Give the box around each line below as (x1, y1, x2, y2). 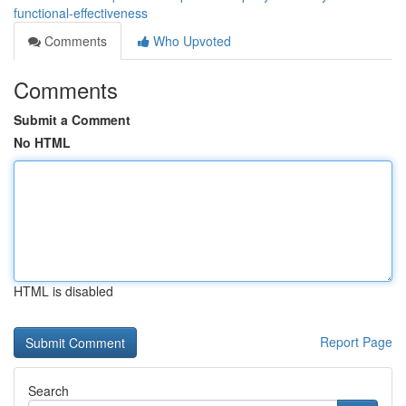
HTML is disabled (14, 282, 113, 300)
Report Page (320, 333, 392, 351)
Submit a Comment (14, 111, 130, 129)
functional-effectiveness (14, 4, 148, 22)
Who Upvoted (150, 32, 231, 50)
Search (28, 382, 69, 400)
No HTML (14, 133, 71, 151)
